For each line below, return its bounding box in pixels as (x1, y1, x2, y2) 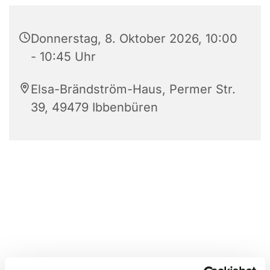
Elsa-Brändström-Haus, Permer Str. (31, 81, 236, 96)
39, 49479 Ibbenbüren (31, 99, 158, 115)
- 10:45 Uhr (31, 49, 96, 64)
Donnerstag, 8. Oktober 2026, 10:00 (31, 31, 237, 46)
